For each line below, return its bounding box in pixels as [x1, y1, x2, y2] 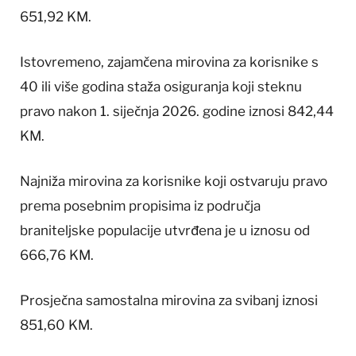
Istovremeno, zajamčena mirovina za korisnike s [20, 53, 319, 70]
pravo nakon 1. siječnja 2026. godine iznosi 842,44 [20, 103, 334, 119]
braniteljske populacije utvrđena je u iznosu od [20, 222, 310, 239]
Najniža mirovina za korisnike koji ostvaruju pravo [20, 173, 327, 190]
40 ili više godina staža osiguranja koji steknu [20, 78, 302, 95]
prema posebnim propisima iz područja [20, 198, 261, 215]
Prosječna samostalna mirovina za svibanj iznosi [20, 292, 318, 309]
